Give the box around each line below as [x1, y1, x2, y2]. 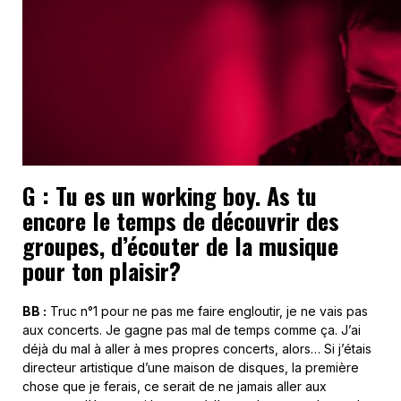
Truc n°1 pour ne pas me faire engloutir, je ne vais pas [47, 303, 368, 320]
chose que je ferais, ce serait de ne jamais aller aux [22, 379, 327, 395]
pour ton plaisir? [22, 253, 181, 289]
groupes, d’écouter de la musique [22, 228, 338, 264]
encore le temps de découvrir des [22, 203, 339, 239]
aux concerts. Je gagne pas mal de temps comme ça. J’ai [22, 322, 361, 338]
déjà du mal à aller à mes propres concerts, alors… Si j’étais [22, 341, 371, 357]
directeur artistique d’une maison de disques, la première [22, 360, 359, 376]
